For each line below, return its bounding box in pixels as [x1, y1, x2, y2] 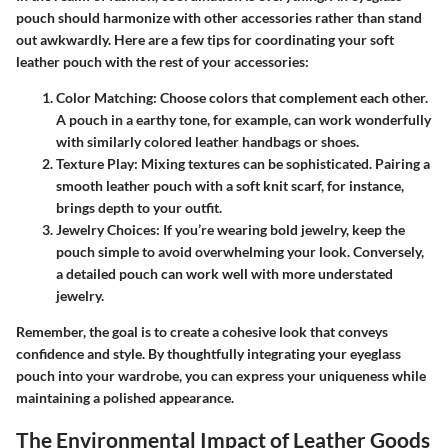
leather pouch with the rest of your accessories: [16, 53, 309, 71]
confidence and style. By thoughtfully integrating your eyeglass [16, 345, 401, 363]
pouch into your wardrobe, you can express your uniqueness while [16, 367, 426, 385]
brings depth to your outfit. [56, 199, 222, 217]
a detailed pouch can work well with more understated [56, 265, 393, 283]
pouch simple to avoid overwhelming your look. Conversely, [56, 243, 424, 261]
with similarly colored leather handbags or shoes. [56, 133, 359, 151]
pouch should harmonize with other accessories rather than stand [16, 9, 422, 27]
